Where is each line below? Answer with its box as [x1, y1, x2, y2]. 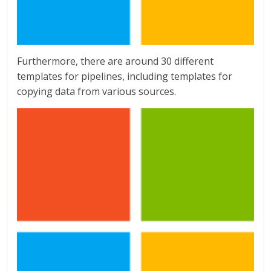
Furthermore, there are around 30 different [17, 54, 214, 68]
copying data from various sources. [17, 85, 177, 99]
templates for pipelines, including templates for [17, 70, 233, 83]
